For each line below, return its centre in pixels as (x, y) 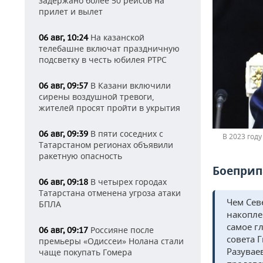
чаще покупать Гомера (85, 252)
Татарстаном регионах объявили (106, 145)
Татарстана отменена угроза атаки (110, 193)
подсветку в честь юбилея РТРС (103, 60)
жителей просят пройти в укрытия (109, 108)
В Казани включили (129, 85)
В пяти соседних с (126, 134)
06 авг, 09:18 (63, 182)
